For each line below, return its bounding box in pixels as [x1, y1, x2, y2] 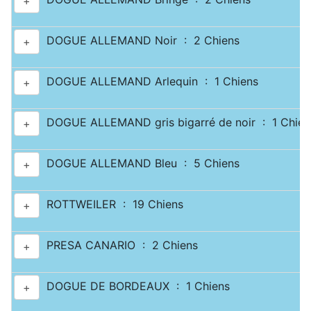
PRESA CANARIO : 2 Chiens [40, 238, 198, 253]
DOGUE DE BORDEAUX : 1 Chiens [40, 279, 230, 294]
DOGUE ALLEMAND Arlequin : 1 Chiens [40, 74, 258, 89]
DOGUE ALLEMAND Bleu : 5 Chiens [40, 156, 239, 171]
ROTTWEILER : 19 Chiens [40, 197, 183, 212]
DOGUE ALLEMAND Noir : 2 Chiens [40, 33, 239, 48]
